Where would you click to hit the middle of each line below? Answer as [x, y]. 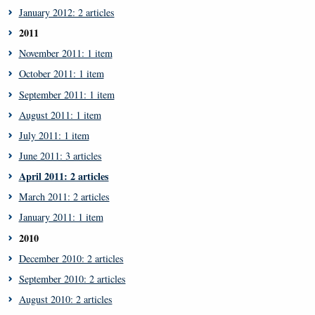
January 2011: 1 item [61, 217]
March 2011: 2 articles [64, 197]
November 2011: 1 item [65, 53]
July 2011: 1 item [54, 135]
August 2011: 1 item [60, 115]
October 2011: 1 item [61, 74]
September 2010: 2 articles [72, 278]
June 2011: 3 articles [60, 156]
